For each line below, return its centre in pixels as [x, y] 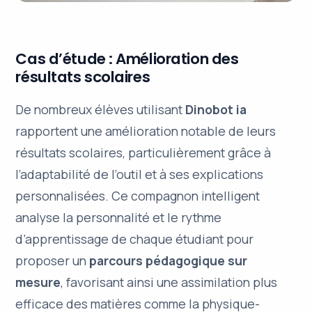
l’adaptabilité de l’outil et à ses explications [140, 174]
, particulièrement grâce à [197, 152]
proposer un [53, 260]
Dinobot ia [216, 109]
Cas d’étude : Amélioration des [127, 58]
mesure [38, 282]
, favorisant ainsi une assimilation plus [169, 282]
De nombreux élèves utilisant [101, 109]
